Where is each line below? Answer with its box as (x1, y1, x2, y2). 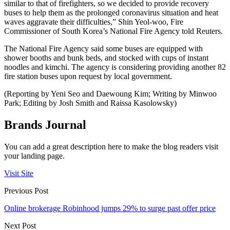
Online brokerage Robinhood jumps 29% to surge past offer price (4, 203, 216, 213)
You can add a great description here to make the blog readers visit (4, 142, 218, 151)
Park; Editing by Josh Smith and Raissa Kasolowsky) (4, 98, 177, 107)
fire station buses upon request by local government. (4, 71, 172, 81)
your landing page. (4, 151, 65, 160)
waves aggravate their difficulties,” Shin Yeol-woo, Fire (4, 17, 183, 26)
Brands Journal (4, 118, 86, 131)
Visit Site (4, 168, 33, 178)
